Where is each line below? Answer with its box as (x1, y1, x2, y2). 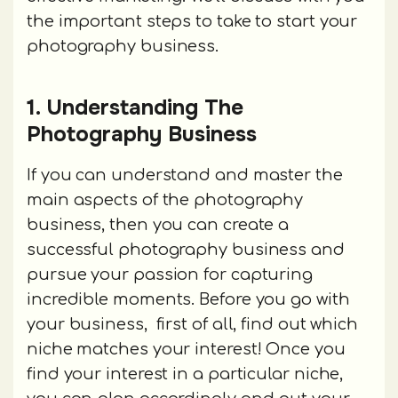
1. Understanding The (27, 94, 243, 122)
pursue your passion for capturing (27, 266, 314, 284)
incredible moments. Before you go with (27, 291, 350, 309)
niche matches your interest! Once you (27, 340, 346, 359)
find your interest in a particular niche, (27, 365, 344, 384)
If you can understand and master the (27, 166, 343, 185)
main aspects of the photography (27, 191, 304, 210)
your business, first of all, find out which (27, 315, 359, 334)
